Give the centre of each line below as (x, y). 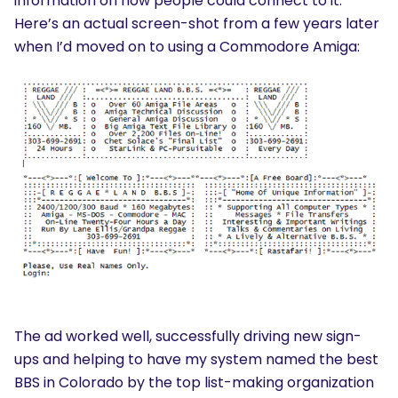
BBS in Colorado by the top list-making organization (194, 383)
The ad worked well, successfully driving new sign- (188, 337)
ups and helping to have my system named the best (196, 360)
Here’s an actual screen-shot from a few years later (197, 23)
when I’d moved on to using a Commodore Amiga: (187, 46)
